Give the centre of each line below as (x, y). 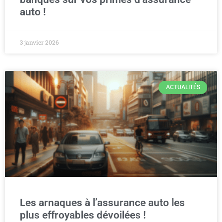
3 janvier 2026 (39, 42)
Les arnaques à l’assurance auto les (102, 203)
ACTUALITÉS (183, 87)
